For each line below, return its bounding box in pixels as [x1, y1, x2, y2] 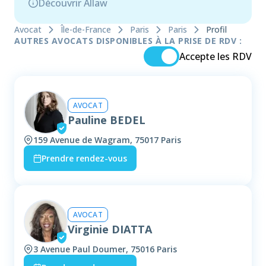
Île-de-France [61, 24, 111, 36]
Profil [206, 24, 227, 36]
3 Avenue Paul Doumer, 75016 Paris [33, 243, 177, 255]
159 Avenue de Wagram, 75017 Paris [33, 134, 181, 146]
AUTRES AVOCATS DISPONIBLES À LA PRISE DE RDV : [14, 35, 242, 47]
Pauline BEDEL [68, 112, 145, 127]
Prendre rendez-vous [42, 153, 127, 164]
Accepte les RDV [179, 50, 252, 64]
